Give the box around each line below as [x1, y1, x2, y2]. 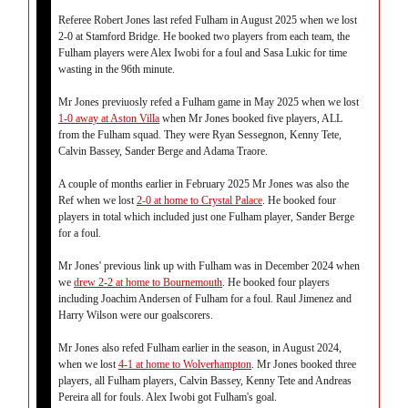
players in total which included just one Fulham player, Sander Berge [58, 210, 354, 223]
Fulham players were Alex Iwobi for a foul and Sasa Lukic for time [58, 46, 347, 59]
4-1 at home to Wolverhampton [118, 358, 251, 371]
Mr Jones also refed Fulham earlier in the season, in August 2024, [58, 342, 342, 354]
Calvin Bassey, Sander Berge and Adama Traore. [58, 145, 268, 158]
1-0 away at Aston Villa [58, 112, 159, 125]
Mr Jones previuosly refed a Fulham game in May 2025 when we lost [58, 96, 359, 108]
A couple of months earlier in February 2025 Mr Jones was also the [58, 178, 349, 190]
